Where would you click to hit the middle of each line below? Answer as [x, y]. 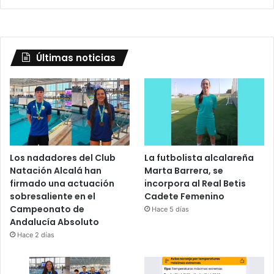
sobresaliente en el [53, 197]
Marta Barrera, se [184, 171]
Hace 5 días [171, 209]
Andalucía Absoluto [54, 222]
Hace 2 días [36, 235]
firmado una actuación [62, 184]
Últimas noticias [76, 58]
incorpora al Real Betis [195, 184]
